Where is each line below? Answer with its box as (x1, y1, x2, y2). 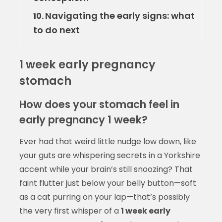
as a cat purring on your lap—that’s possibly (19, 191, 190, 203)
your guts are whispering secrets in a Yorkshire (19, 149, 200, 161)
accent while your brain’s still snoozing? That (19, 163, 193, 175)
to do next (33, 23, 80, 36)
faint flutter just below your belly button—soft (19, 177, 196, 189)
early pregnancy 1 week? (19, 112, 148, 127)
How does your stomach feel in (19, 97, 179, 111)
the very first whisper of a (19, 205, 121, 217)
